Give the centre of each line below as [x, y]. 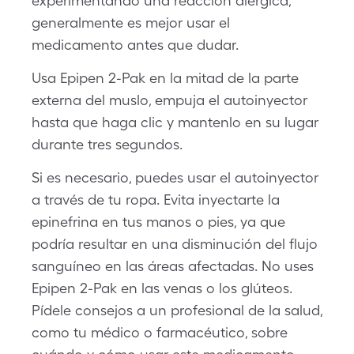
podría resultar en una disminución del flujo [175, 244]
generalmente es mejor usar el [131, 23]
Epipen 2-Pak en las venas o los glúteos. [162, 288]
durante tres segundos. [107, 144]
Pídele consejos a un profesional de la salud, [177, 310]
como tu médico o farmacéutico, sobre [160, 332]
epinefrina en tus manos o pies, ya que [158, 222]
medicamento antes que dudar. [135, 45]
